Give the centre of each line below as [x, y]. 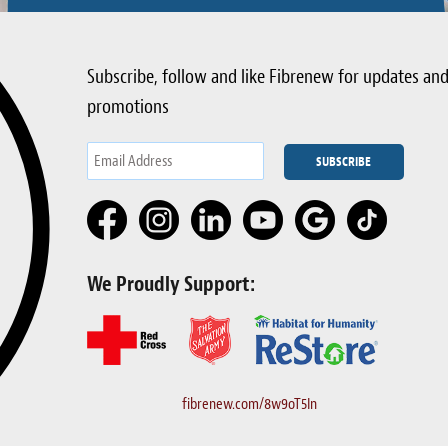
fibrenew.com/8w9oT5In [249, 404]
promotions [127, 106]
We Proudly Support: [170, 284]
